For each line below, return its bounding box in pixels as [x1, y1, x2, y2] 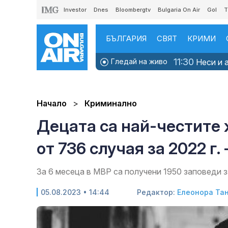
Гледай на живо [109, 57, 167, 66]
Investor [64, 6, 87, 13]
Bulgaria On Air [158, 6, 200, 13]
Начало [37, 98, 67, 109]
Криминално [84, 98, 137, 109]
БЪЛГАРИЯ [106, 34, 147, 43]
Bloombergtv [116, 6, 151, 13]
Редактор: [137, 188, 177, 197]
